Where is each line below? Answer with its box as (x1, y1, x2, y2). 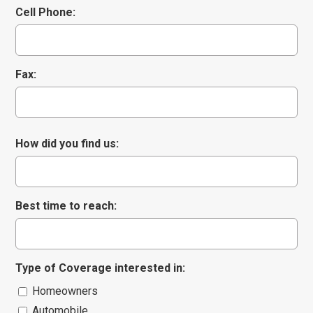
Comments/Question (66, 27, 176, 41)
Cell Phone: (15, 5, 76, 19)
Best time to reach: (15, 198, 117, 212)
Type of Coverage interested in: (15, 261, 186, 275)
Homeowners (32, 284, 99, 298)
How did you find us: (15, 136, 119, 150)
